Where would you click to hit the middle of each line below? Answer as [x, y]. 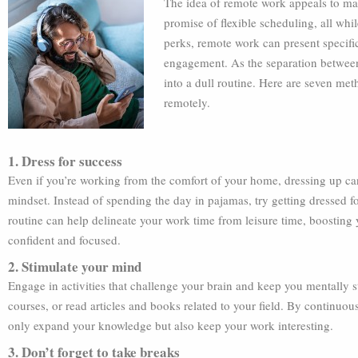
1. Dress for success [65, 161]
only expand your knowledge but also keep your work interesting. [171, 325]
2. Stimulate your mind [75, 267]
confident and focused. [64, 240]
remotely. [187, 102]
